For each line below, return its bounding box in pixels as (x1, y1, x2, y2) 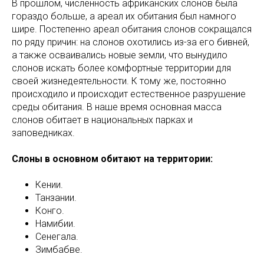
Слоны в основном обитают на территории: (12, 153, 213, 165)
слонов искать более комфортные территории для (12, 62, 231, 74)
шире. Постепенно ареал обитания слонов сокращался (12, 24, 252, 35)
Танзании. (35, 192, 77, 204)
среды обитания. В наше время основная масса (12, 101, 222, 113)
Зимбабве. (35, 244, 82, 256)
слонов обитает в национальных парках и (12, 114, 193, 126)
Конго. (35, 205, 64, 217)
